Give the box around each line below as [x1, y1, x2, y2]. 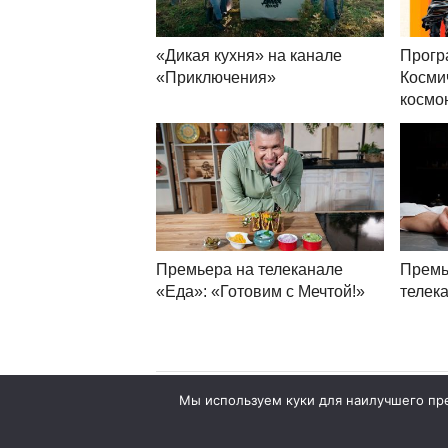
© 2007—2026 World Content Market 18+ [156, 425, 415, 441]
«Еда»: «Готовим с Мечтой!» [156, 283, 365, 301]
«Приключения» [156, 69, 276, 87]
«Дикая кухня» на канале [156, 47, 342, 65]
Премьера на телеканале [156, 261, 343, 279]
